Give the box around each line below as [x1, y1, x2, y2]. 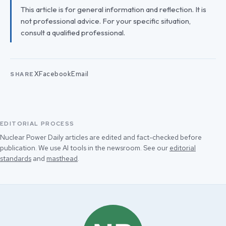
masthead [46, 154, 78, 163]
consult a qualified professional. [21, 27, 125, 37]
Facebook [39, 70, 72, 79]
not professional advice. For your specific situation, [21, 16, 191, 26]
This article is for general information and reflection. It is [21, 4, 206, 14]
